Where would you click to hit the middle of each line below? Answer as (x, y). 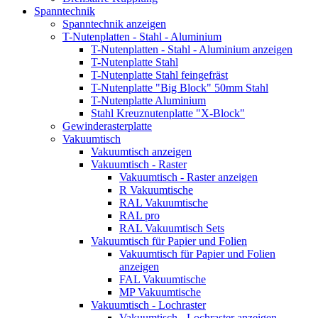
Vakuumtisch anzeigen (141, 151)
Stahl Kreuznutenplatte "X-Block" (168, 113)
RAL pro (139, 215)
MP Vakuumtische (160, 292)
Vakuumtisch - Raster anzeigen (188, 177)
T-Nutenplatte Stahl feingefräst (159, 75)
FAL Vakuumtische (163, 279)
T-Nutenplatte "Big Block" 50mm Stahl (180, 87)
